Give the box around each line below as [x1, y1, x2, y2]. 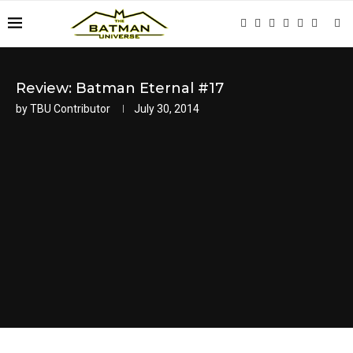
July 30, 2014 [134, 102, 199, 115]
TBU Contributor [30, 102, 110, 115]
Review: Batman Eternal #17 [16, 80, 224, 97]
